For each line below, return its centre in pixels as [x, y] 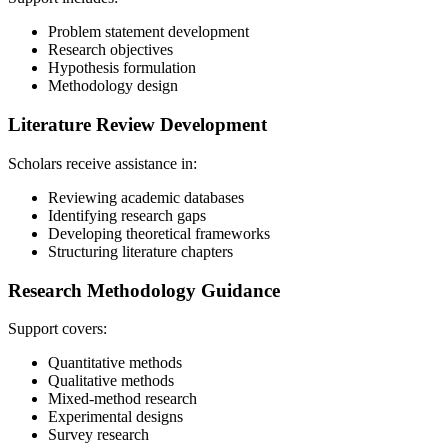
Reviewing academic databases [146, 197]
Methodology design [113, 86]
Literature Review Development [137, 125]
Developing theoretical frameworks [159, 233]
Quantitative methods [115, 363]
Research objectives [110, 50]
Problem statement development [148, 32]
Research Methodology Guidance [144, 290]
